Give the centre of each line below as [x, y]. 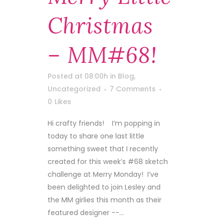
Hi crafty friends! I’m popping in [104, 123]
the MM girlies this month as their [105, 200]
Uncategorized [74, 89]
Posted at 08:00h [78, 76]
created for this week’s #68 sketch [108, 162]
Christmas [100, 26]
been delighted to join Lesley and [104, 187]
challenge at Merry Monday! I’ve [103, 174]
